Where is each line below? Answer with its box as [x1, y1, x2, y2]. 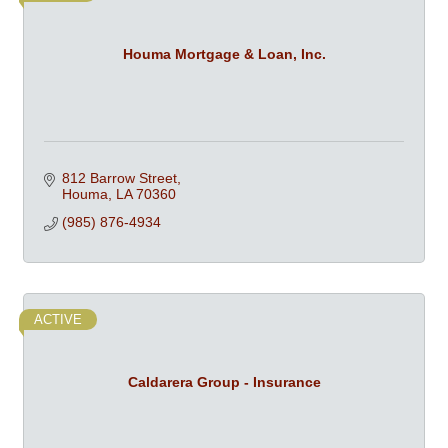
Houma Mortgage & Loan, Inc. [122, 45, 326, 62]
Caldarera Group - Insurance [127, 373, 321, 390]
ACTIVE [34, 312, 82, 327]
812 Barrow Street [61, 170, 177, 186]
